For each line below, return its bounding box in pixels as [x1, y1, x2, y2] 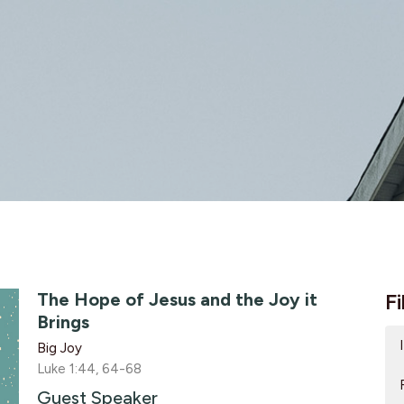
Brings [36, 310, 89, 333]
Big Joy [36, 339, 82, 356]
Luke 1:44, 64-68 [36, 360, 142, 377]
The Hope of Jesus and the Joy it [36, 288, 317, 310]
